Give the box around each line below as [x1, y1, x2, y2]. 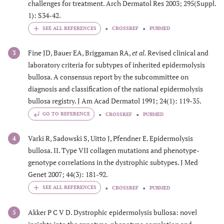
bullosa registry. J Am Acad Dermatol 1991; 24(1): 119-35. [28, 96, 201, 106]
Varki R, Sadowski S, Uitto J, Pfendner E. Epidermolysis [28, 133, 193, 143]
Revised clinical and [147, 48, 208, 58]
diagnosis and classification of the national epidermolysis [28, 84, 203, 94]
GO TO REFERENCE [42, 110, 90, 117]
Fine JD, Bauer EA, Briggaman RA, [28, 48, 132, 58]
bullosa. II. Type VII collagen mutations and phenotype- [28, 145, 199, 155]
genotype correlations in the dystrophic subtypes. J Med [28, 157, 198, 167]
